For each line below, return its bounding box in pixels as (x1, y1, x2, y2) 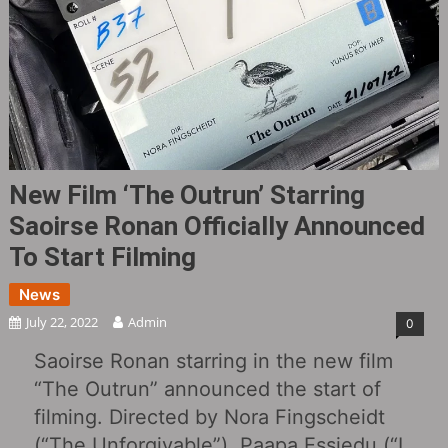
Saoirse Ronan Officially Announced (8, 210, 425, 241)
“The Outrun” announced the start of (33, 376, 381, 401)
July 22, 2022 (25, 312, 98, 331)
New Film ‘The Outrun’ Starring (8, 179, 365, 210)
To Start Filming (8, 241, 196, 272)
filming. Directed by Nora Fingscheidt (33, 404, 385, 429)
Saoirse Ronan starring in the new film (33, 348, 393, 373)
